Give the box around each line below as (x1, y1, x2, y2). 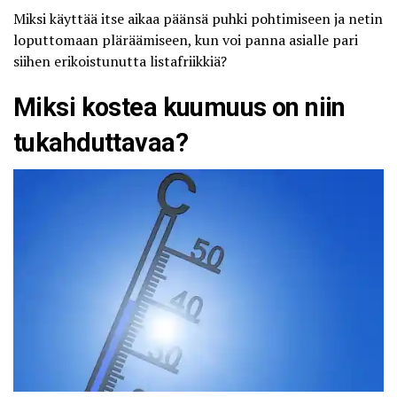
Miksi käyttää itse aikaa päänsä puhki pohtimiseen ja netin (13, 8, 383, 28)
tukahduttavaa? (13, 127, 188, 158)
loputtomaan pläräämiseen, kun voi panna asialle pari (13, 29, 358, 50)
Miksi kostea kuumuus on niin (13, 91, 346, 122)
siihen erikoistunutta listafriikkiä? (13, 51, 227, 71)
